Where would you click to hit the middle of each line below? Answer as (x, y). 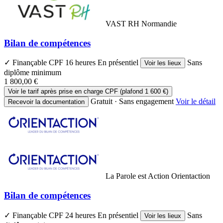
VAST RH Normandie (141, 23)
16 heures (81, 63)
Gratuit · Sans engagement (132, 102)
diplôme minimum (33, 73)
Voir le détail (196, 102)
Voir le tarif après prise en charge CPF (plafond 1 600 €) (88, 92)
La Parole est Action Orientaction (158, 176)
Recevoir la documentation (46, 102)
